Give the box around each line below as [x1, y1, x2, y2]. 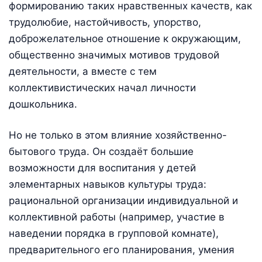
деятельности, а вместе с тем [9, 65, 157, 77]
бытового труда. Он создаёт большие [9, 146, 194, 158]
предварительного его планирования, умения [9, 244, 235, 256]
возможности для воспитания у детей [9, 162, 196, 174]
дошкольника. [9, 98, 77, 110]
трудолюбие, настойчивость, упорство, [9, 16, 201, 28]
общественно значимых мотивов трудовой [9, 49, 219, 61]
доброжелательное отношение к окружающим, [9, 32, 241, 44]
